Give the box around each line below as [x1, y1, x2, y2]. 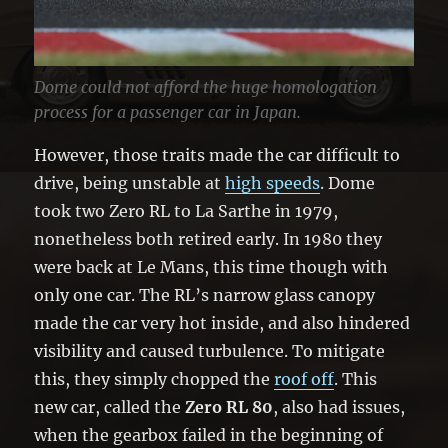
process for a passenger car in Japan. [34, 101, 302, 122]
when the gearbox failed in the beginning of [34, 424, 384, 445]
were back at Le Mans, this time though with [34, 256, 389, 277]
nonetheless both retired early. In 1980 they [34, 228, 383, 249]
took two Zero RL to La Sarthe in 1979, [34, 200, 339, 221]
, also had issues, [273, 396, 406, 417]
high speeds [225, 172, 321, 193]
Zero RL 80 [185, 396, 274, 417]
